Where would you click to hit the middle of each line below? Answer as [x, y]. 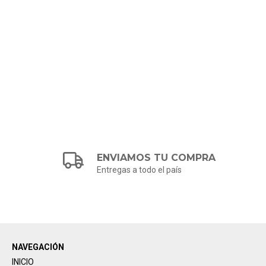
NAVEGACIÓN [38, 247]
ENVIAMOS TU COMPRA [156, 157]
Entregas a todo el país [140, 170]
